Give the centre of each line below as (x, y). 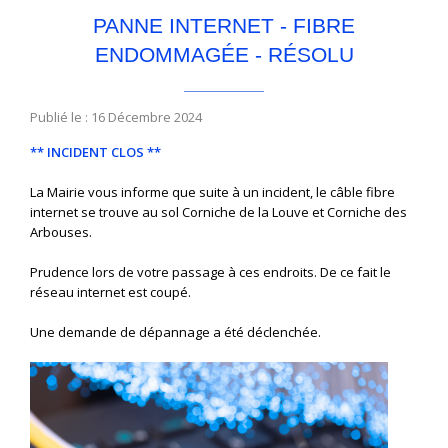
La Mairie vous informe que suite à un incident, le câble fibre (212, 192)
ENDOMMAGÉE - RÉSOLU (224, 54)
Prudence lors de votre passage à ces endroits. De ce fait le (210, 272)
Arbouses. (61, 232)
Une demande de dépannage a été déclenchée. (175, 332)
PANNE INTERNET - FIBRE (224, 25)
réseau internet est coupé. (110, 292)
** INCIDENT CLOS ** (95, 152)
